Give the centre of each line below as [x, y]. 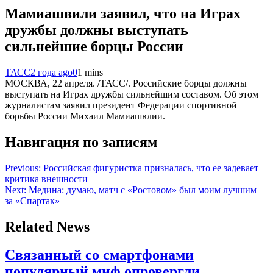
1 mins [90, 72]
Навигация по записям [81, 142]
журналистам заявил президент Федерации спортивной [121, 105]
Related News [47, 226]
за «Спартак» [32, 200]
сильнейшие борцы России [94, 46]
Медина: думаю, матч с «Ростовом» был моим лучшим [143, 190]
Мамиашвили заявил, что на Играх [123, 13]
